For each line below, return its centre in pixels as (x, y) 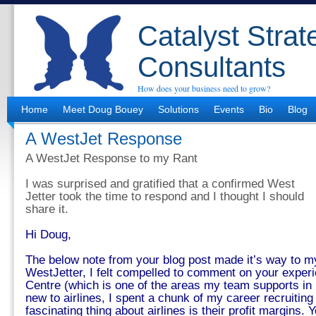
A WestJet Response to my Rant (111, 158)
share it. (47, 209)
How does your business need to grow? (204, 88)
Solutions (178, 109)
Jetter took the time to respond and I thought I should (165, 196)
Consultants (212, 67)
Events (229, 109)
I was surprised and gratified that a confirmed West (160, 184)
